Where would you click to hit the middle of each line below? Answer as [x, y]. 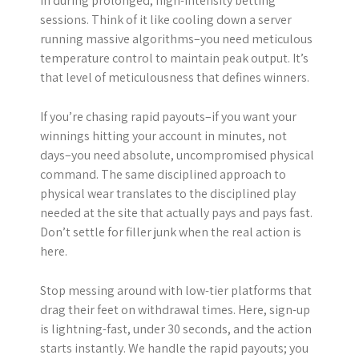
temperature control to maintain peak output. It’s [174, 58]
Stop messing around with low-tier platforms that [176, 290]
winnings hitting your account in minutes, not [163, 135]
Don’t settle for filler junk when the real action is [171, 232]
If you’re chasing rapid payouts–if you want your [168, 116]
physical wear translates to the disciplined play [168, 193]
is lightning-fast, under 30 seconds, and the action [176, 329]
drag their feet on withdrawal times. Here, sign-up [175, 309]
